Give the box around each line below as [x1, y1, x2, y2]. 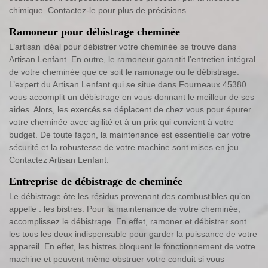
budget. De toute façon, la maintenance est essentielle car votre [9, 129, 251, 139]
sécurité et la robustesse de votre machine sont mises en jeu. [9, 142, 241, 152]
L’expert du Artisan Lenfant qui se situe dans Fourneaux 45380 [9, 79, 246, 89]
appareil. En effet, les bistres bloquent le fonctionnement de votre [9, 241, 255, 251]
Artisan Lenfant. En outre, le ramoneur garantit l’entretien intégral [9, 54, 255, 64]
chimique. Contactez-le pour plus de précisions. [9, 5, 188, 15]
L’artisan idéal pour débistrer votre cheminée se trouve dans [9, 41, 236, 51]
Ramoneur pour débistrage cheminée [9, 25, 180, 38]
